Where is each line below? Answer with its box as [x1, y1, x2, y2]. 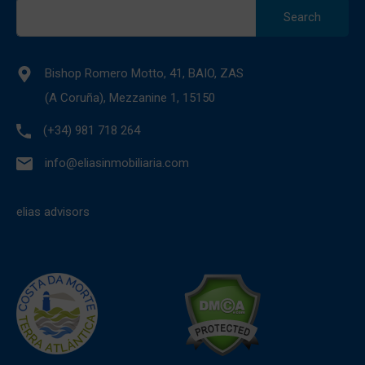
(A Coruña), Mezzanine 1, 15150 [45, 90, 215, 105]
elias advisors [16, 204, 90, 219]
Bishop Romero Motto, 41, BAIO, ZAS [45, 65, 244, 81]
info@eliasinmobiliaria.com [45, 155, 189, 170]
